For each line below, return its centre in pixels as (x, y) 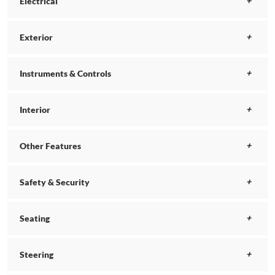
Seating (35, 219)
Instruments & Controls (65, 74)
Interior (35, 110)
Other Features (50, 146)
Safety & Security (55, 182)
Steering (37, 255)
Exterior (36, 37)
